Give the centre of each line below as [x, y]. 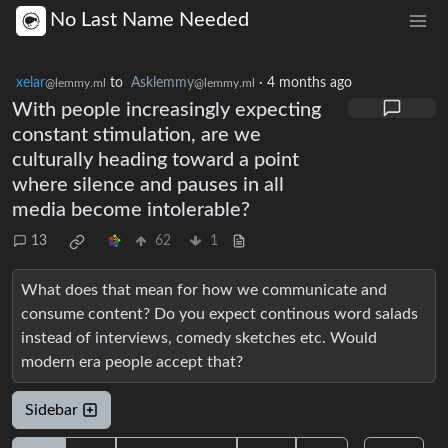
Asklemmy [162, 82]
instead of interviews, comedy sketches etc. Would [199, 337]
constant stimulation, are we [136, 134]
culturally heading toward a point [155, 159]
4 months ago [309, 82]
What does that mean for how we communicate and [204, 289]
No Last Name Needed [149, 20]
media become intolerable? [131, 209]
